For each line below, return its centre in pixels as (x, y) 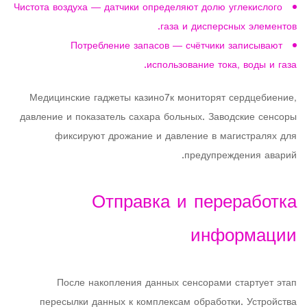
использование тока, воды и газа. (222, 65)
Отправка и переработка (194, 203)
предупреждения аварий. (241, 156)
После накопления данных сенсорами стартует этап (177, 283)
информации (244, 237)
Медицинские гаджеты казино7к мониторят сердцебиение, (163, 98)
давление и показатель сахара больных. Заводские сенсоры (158, 118)
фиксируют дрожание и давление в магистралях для (176, 137)
